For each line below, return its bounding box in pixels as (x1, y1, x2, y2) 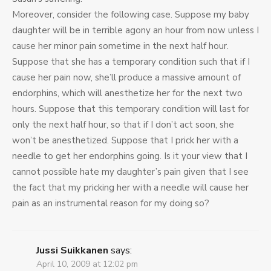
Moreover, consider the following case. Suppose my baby (12, 8, 249, 21)
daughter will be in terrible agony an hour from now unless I (12, 24, 259, 37)
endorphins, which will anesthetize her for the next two (12, 87, 243, 100)
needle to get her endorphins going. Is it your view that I (12, 150, 247, 163)
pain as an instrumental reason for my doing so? (12, 197, 209, 210)
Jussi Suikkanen (36, 244, 108, 258)
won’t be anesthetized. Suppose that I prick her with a (12, 134, 238, 147)
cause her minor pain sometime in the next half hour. (12, 40, 229, 53)
